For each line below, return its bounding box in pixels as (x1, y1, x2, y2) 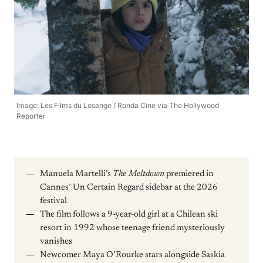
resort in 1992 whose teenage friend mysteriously (40, 224, 225, 232)
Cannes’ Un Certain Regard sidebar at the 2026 (40, 183, 218, 192)
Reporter (16, 112, 46, 120)
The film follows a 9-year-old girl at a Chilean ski (40, 210, 218, 219)
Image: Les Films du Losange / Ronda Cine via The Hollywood (16, 101, 219, 110)
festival (40, 197, 67, 205)
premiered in (164, 170, 214, 178)
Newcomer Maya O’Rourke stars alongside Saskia (40, 251, 225, 259)
